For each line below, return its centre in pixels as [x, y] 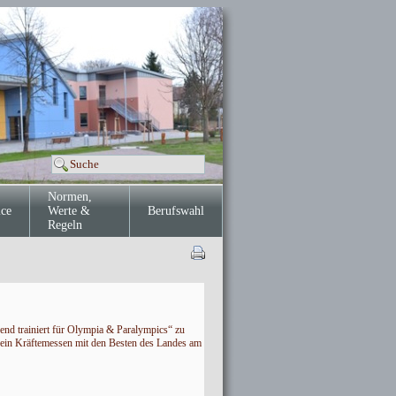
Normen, [69, 197]
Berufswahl [175, 211]
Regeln [65, 225]
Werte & [69, 211]
